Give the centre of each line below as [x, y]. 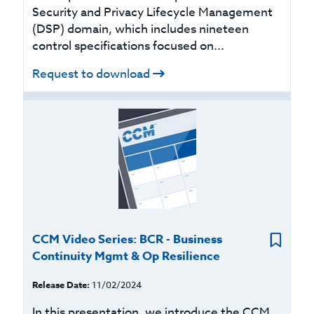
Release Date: [61, 285]
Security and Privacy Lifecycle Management [153, 12]
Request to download [91, 74]
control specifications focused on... [129, 46]
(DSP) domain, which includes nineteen [141, 29]
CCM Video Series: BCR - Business [128, 239]
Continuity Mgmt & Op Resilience [127, 256]
